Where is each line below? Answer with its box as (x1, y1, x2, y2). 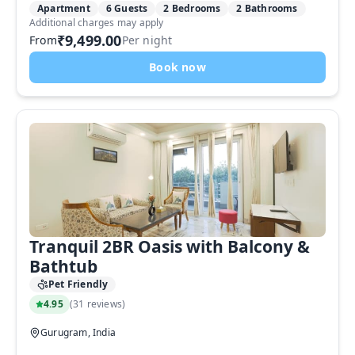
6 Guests (105, 2, 148, 15)
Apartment (37, 2, 90, 15)
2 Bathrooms (236, 2, 298, 15)
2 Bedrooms (163, 2, 221, 15)
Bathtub (29, 255, 97, 277)
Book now (149, 59, 206, 74)
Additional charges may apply (29, 16, 164, 29)
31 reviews (73, 297, 123, 311)
